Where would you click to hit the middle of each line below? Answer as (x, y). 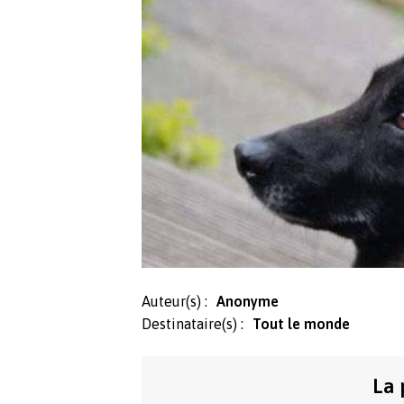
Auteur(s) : (174, 302)
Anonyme (248, 302)
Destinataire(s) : (193, 324)
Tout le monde (301, 324)
